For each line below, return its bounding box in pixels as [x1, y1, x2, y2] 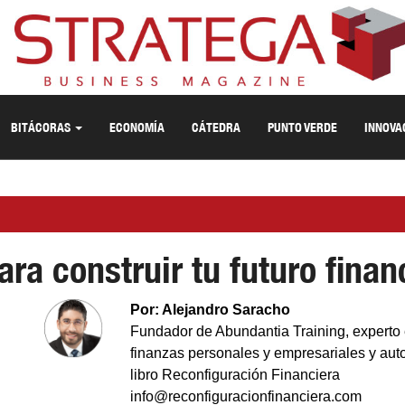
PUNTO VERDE [268, 119, 337, 135]
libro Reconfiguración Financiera [130, 367, 340, 382]
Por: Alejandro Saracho [130, 302, 290, 317]
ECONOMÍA [109, 119, 165, 135]
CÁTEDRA [192, 119, 240, 135]
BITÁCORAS [11, 119, 73, 135]
